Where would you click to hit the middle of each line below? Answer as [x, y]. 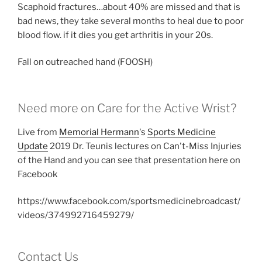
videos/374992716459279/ [76, 216]
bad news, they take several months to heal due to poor [131, 21]
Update [33, 146]
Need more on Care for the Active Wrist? [127, 108]
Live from [38, 132]
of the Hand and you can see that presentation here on [129, 160]
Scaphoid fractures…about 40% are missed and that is [129, 7]
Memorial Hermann [99, 132]
